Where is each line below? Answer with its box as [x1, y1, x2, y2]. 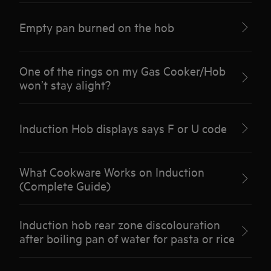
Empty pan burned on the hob [19, 19, 175, 34]
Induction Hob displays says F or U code [19, 120, 227, 135]
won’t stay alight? [19, 77, 111, 92]
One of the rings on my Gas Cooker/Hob [19, 63, 226, 78]
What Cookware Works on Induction [19, 164, 205, 179]
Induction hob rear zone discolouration [19, 217, 221, 232]
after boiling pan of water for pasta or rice [19, 230, 235, 246]
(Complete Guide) [19, 178, 111, 193]
